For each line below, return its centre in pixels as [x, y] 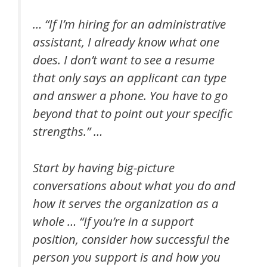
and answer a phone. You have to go [130, 96]
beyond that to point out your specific [133, 114]
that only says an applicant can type [130, 78]
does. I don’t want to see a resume [124, 60]
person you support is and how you [127, 257]
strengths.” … [68, 131]
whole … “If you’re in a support [113, 221]
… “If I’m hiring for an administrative [129, 24]
